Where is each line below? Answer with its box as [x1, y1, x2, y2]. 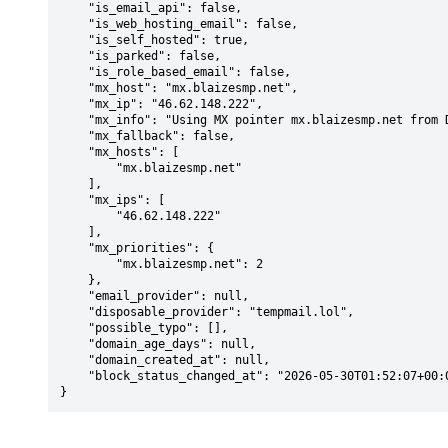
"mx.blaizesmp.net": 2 [60, 257, 116, 271]
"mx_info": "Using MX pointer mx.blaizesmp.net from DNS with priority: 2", [60, 113, 88, 127]
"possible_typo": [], [60, 321, 88, 335]
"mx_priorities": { [60, 241, 88, 255]
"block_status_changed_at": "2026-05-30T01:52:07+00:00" [60, 369, 88, 383]
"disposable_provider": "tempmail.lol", [60, 305, 88, 319]
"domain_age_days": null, [60, 337, 88, 351]
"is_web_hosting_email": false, [60, 17, 88, 31]
